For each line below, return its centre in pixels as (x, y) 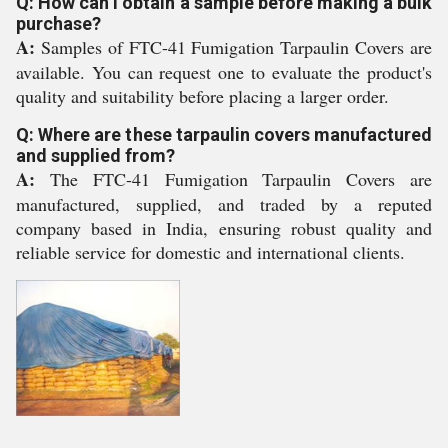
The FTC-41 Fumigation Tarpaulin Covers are (233, 179)
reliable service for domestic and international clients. (210, 252)
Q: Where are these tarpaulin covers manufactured (224, 134)
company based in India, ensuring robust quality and (224, 228)
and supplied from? (95, 155)
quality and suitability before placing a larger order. (202, 96)
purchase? (58, 23)
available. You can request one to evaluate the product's (224, 72)
